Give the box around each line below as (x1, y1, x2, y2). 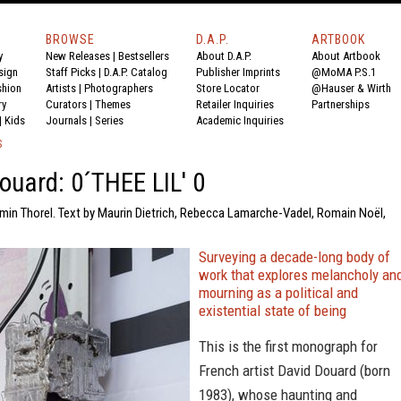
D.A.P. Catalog (104, 65, 167, 79)
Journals (46, 114, 87, 127)
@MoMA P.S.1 (311, 65, 376, 79)
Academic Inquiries (196, 114, 284, 127)
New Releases (46, 49, 110, 63)
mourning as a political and (199, 284, 358, 302)
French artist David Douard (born (199, 362, 390, 380)
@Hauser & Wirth (311, 81, 391, 95)
